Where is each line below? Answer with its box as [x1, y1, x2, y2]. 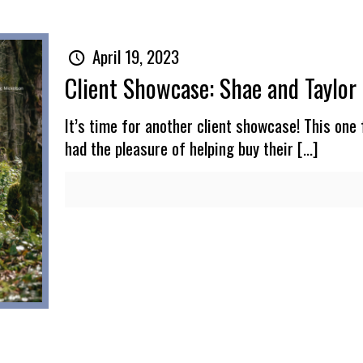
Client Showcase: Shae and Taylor [64, 70, 357, 106]
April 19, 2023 [92, 44, 179, 69]
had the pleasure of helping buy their [64, 135, 293, 160]
